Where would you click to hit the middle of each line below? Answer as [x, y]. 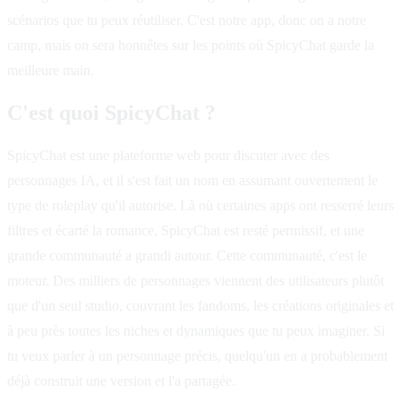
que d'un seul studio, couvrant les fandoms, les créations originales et [200, 305]
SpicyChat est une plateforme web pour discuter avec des [168, 155]
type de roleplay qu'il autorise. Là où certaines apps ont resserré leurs [200, 205]
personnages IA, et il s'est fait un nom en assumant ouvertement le [192, 180]
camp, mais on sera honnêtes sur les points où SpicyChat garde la [191, 45]
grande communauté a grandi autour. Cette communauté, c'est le [187, 255]
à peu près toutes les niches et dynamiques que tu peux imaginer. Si [196, 330]
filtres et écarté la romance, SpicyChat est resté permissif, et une [186, 230]
